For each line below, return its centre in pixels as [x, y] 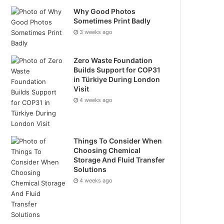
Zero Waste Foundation [113, 60]
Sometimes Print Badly [112, 21]
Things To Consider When [118, 141]
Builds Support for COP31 [117, 70]
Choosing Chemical [107, 150]
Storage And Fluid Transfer [119, 160]
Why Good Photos [105, 11]
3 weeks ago [96, 32]
